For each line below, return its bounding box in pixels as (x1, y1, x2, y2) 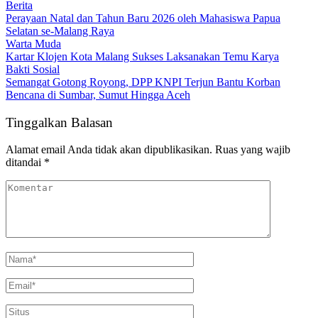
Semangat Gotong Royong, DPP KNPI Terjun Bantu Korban (6, 75, 280, 88)
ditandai (6, 156, 44, 169)
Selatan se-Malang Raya (6, 24, 114, 37)
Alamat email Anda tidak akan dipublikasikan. (6, 143, 212, 156)
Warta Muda (6, 37, 61, 50)
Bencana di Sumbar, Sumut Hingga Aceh (6, 88, 190, 101)
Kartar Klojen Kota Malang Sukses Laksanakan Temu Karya (6, 50, 279, 62)
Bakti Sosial (6, 62, 60, 75)
